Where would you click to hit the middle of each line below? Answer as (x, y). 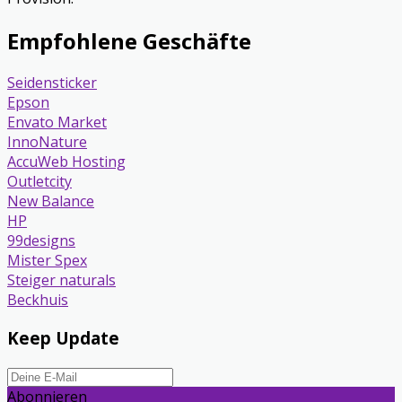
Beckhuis (38, 300)
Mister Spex (47, 261)
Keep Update (63, 338)
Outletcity (39, 182)
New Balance (51, 201)
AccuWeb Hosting (66, 162)
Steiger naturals (61, 280)
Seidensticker (52, 83)
